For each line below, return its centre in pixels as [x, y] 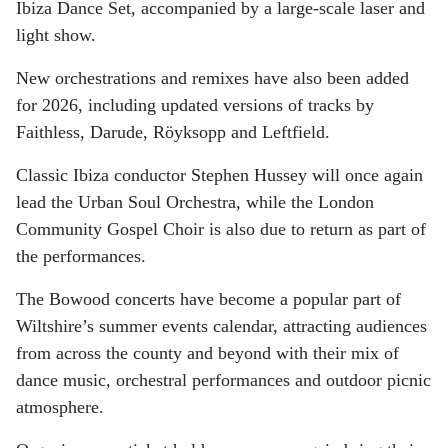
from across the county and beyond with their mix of [207, 352]
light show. [56, 34]
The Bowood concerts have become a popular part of [208, 298]
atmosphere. [60, 406]
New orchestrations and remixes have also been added [212, 77]
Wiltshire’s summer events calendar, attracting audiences [221, 325]
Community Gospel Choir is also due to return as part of [221, 228]
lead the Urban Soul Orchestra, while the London [195, 201]
